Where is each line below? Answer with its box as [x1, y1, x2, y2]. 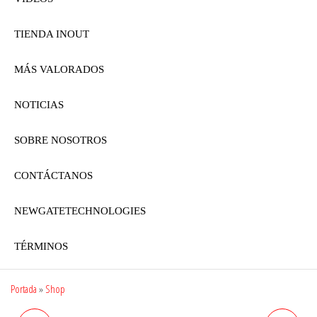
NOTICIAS [14, 98, 64, 110]
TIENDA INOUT [14, 28, 89, 40]
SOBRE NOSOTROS [14, 134, 107, 146]
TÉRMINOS [14, 240, 68, 252]
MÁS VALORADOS [14, 63, 104, 75]
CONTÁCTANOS [14, 169, 93, 181]
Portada [11, 282, 37, 296]
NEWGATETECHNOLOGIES [14, 204, 146, 217]
